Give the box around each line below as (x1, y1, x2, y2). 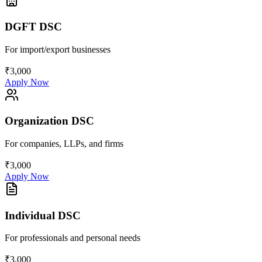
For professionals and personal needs (5, 233, 140, 243)
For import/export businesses (5, 44, 111, 54)
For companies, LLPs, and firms (5, 138, 123, 149)
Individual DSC (5, 209, 81, 222)
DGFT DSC (5, 20, 62, 33)
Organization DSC (5, 115, 94, 127)
